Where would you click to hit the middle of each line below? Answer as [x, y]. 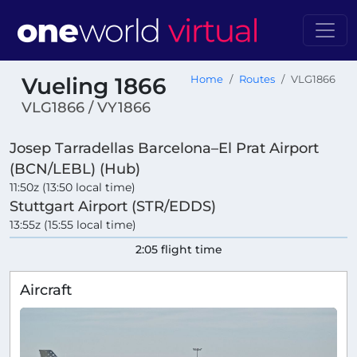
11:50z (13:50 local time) [73, 188]
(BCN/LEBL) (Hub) [75, 169]
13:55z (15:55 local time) [73, 225]
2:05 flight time [178, 250]
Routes [257, 79]
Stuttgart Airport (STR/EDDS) [113, 206]
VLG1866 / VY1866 [86, 108]
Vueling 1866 [94, 86]
